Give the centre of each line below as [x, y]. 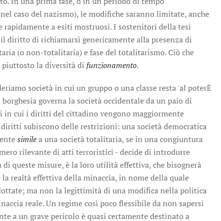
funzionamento [111, 65]
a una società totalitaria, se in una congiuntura [120, 139]
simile [27, 139]
